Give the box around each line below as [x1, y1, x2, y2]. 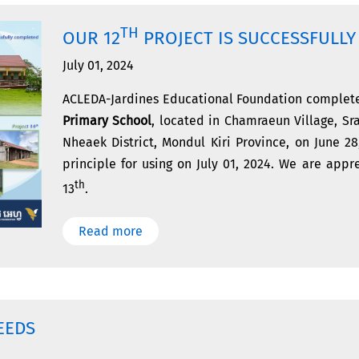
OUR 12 [62, 27, 120, 50]
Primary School [62, 113, 152, 129]
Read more [78, 223, 143, 239]
